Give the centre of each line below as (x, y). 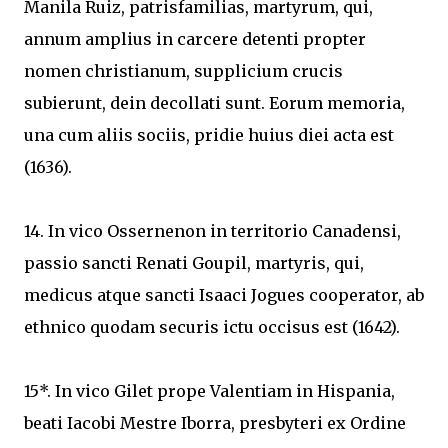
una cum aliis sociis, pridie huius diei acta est (209, 135)
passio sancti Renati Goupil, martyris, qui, (194, 263)
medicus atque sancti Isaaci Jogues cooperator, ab (224, 295)
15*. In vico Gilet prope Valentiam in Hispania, (209, 391)
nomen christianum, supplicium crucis (183, 71)
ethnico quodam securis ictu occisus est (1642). (214, 327)
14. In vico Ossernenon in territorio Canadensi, (212, 231)
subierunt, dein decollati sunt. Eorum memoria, (214, 103)
